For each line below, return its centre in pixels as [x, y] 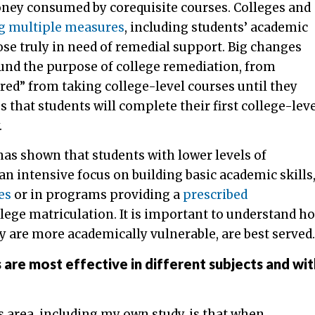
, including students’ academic [216, 27]
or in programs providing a [97, 194]
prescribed [215, 194]
